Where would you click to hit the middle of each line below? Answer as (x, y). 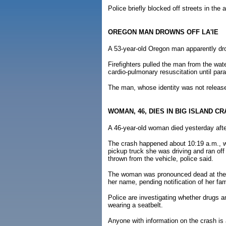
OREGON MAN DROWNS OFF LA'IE (163, 32)
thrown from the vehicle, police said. (161, 159)
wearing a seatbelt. (135, 205)
